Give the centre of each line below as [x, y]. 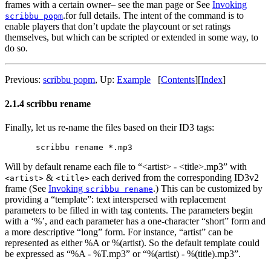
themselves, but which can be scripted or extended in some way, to [132, 38]
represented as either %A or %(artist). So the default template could [132, 243]
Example [134, 80]
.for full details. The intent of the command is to [153, 16]
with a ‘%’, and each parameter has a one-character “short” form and [135, 221]
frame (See [27, 188]
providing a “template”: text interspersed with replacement [115, 199]
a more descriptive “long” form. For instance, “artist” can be [119, 232]
